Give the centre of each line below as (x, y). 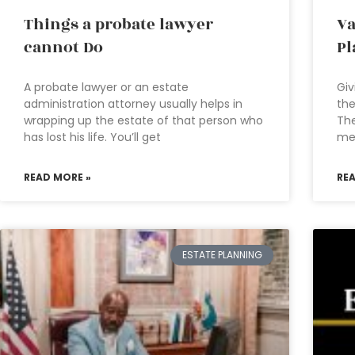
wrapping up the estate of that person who (143, 120)
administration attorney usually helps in (133, 103)
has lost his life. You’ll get (92, 137)
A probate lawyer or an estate (106, 87)
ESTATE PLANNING (222, 254)
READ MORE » (57, 177)
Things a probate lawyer (118, 24)
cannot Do (63, 47)
